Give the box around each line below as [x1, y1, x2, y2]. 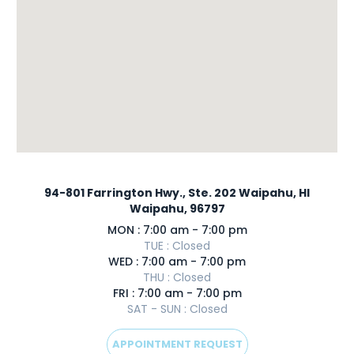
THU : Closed [143, 269, 211, 285]
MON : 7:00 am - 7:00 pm [107, 222, 247, 238]
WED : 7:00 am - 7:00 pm [108, 254, 246, 269]
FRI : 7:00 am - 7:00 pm [112, 285, 242, 301]
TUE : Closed [144, 238, 210, 254]
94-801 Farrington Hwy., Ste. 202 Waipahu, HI [44, 185, 310, 201]
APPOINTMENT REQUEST [111, 337, 243, 352]
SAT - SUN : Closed [126, 301, 228, 317]
